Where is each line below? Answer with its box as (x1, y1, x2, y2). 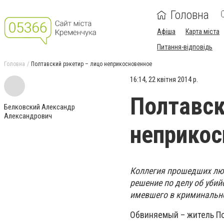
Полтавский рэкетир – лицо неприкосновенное (31, 60, 152, 67)
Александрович (4, 111, 52, 120)
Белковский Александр (4, 102, 75, 111)
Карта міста (185, 27, 219, 35)
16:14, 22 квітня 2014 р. (130, 75, 198, 84)
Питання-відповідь (157, 43, 212, 51)
